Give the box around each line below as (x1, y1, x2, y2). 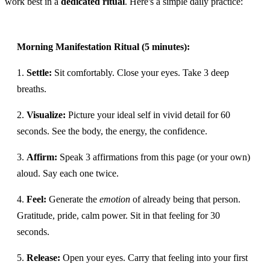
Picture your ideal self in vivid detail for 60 (66, 110, 230, 121)
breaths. (17, 84, 46, 95)
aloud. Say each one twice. (17, 168, 119, 179)
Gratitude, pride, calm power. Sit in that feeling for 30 (17, 210, 220, 221)
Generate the (46, 194, 99, 205)
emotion (99, 194, 130, 205)
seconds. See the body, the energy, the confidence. (17, 126, 207, 137)
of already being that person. (130, 194, 240, 205)
